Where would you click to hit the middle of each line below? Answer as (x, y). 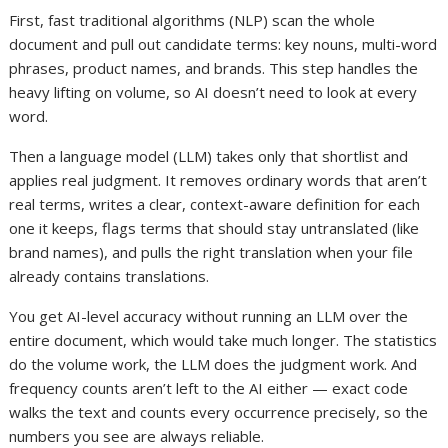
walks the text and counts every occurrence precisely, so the (219, 412)
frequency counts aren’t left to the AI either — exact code (209, 388)
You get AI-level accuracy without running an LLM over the (209, 316)
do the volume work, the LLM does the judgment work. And (213, 364)
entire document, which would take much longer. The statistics (223, 340)
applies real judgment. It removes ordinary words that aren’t (218, 180)
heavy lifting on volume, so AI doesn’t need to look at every (213, 92)
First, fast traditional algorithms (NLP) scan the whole (192, 20)
